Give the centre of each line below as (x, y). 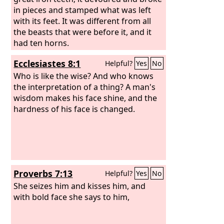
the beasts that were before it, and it (83, 32)
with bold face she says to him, (72, 197)
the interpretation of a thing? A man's (85, 87)
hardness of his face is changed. (74, 109)
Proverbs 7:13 (43, 173)
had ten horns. (41, 43)
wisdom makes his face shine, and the (85, 98)
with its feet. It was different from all (82, 21)
